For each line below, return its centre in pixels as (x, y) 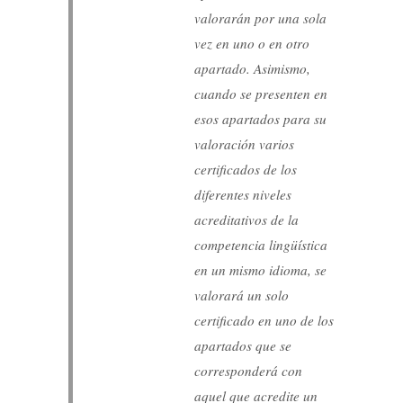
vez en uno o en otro (252, 43)
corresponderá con (249, 370)
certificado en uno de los (264, 320)
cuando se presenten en (261, 93)
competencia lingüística (261, 244)
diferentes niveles (243, 194)
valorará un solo (242, 295)
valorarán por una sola (261, 18)
